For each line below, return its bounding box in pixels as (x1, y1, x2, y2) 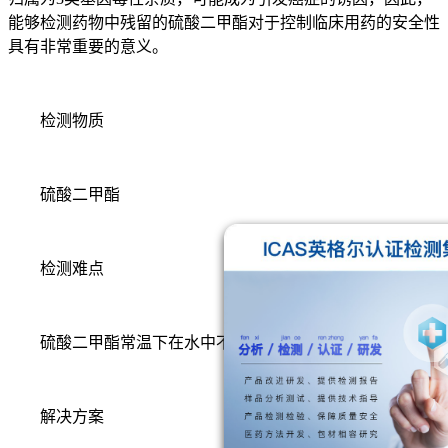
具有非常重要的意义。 (8, 37, 168, 55)
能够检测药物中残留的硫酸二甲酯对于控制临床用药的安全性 (8, 13, 440, 31)
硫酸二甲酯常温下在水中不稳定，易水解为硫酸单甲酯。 (8, 333, 440, 351)
